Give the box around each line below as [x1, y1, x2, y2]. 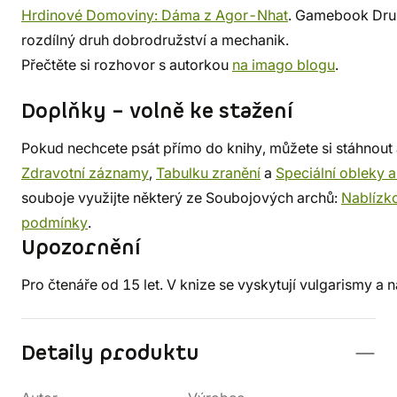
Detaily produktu [21, 339, 199, 368]
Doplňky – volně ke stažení [21, 97, 293, 126]
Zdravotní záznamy [21, 164, 149, 182]
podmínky [21, 214, 88, 231]
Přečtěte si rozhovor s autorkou [21, 56, 232, 74]
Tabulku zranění [156, 164, 261, 182]
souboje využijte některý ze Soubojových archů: [21, 189, 341, 206]
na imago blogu [232, 56, 335, 74]
